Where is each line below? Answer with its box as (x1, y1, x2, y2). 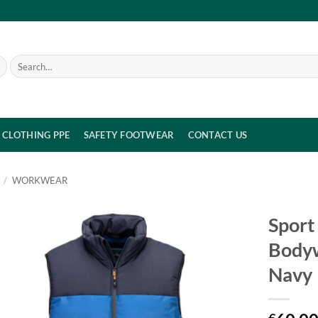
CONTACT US (187, 129, 248, 141)
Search (9, 55, 35, 66)
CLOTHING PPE (2, 129, 70, 141)
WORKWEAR (11, 174, 67, 186)
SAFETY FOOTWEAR (83, 129, 175, 141)
